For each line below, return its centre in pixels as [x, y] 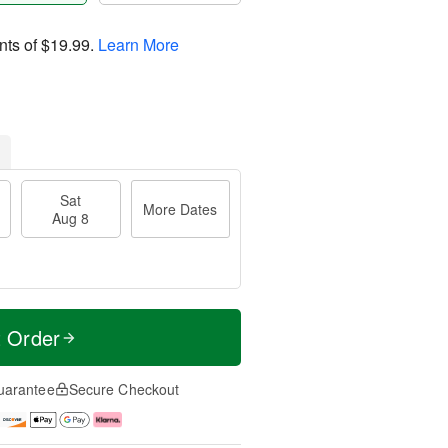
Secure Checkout [124, 389]
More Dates [180, 209]
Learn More [138, 44]
